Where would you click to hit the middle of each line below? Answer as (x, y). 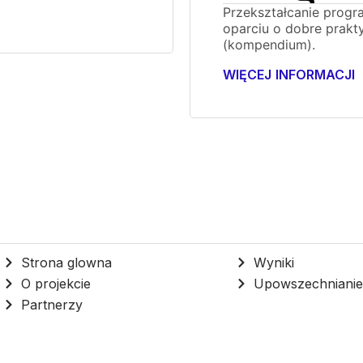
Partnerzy (52, 305)
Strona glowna (67, 263)
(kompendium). (269, 44)
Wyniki (274, 263)
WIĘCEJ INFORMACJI (289, 75)
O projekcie (56, 284)
